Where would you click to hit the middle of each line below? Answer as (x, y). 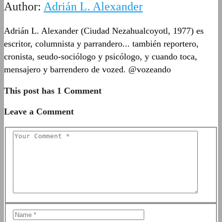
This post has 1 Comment (53, 90)
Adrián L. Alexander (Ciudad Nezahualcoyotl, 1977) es (104, 30)
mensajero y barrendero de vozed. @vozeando (87, 69)
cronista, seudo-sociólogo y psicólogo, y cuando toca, (101, 56)
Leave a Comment (39, 111)
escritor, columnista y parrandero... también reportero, (101, 43)
